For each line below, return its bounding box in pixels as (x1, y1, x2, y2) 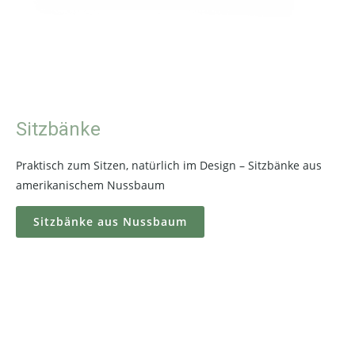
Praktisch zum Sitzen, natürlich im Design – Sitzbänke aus (16, 158, 322, 173)
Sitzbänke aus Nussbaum (33, 214, 187, 229)
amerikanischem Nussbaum (16, 177, 165, 193)
